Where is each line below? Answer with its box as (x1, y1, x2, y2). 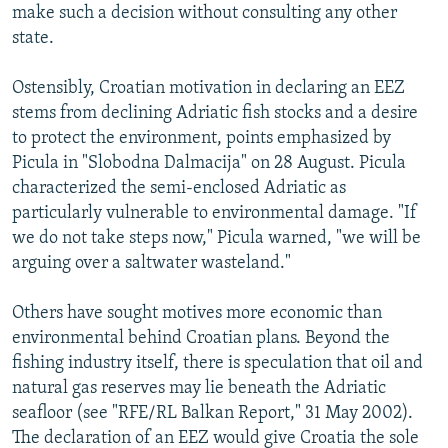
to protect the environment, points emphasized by (12, 128, 391, 148)
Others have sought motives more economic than (12, 303, 382, 323)
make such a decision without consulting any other (12, 3, 397, 23)
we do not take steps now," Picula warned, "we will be (12, 228, 421, 248)
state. (12, 28, 54, 48)
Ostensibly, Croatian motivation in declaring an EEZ (12, 78, 405, 98)
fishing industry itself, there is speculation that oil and (12, 353, 423, 373)
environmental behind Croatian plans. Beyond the (12, 328, 390, 348)
